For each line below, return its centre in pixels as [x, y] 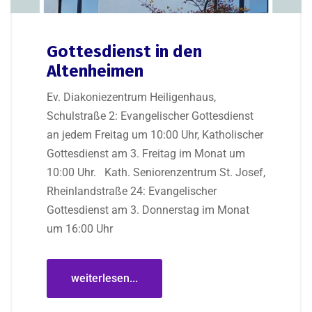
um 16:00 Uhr [80, 229]
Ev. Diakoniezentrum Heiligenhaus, [131, 97]
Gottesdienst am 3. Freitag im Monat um [146, 154]
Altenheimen [95, 71]
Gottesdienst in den [124, 52]
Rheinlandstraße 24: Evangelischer [132, 192]
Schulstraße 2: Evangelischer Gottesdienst [150, 116]
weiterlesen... [104, 279]
